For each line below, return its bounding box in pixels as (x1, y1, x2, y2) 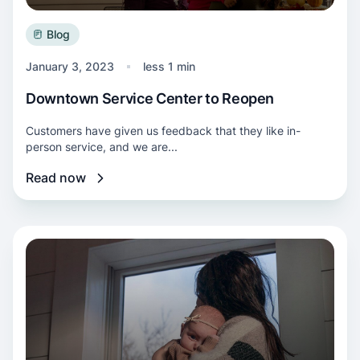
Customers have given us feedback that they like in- (26, 124, 301, 137)
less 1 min (143, 59, 195, 73)
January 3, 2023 (26, 59, 114, 73)
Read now (26, 170, 86, 186)
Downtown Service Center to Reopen (26, 90, 275, 107)
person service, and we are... (26, 140, 178, 153)
